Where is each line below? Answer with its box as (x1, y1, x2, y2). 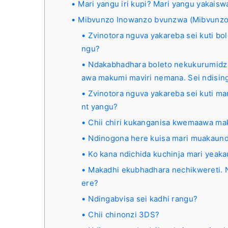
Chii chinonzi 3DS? (88, 210, 160, 219)
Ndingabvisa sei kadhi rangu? (88, 194, 198, 204)
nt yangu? (81, 102, 118, 111)
